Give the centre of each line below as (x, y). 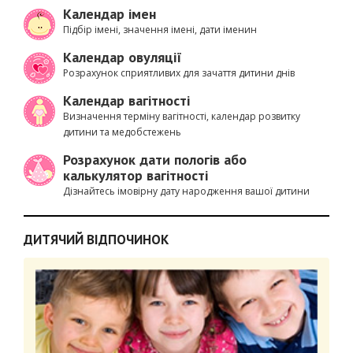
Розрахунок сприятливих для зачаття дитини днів (179, 73)
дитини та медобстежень (122, 132)
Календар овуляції (123, 57)
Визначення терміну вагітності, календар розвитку (182, 116)
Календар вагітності (126, 100)
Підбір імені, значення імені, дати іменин (160, 30)
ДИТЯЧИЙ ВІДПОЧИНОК (96, 240)
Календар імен (110, 14)
